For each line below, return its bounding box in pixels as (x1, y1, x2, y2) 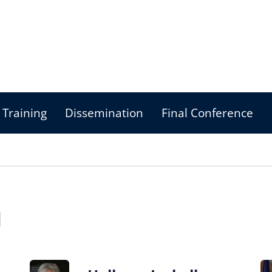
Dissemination (65, 105, 144, 121)
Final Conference (161, 105, 254, 121)
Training (2, 105, 47, 121)
